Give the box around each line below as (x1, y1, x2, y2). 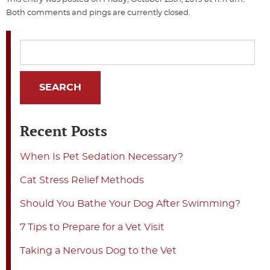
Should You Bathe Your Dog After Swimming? (20, 198, 240, 209)
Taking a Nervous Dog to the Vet (20, 245, 177, 256)
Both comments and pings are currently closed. (6, 9, 190, 17)
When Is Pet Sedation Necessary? (20, 151, 183, 162)
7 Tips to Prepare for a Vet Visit (20, 222, 165, 232)
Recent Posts (20, 121, 107, 140)
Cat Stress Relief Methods (20, 175, 144, 185)
